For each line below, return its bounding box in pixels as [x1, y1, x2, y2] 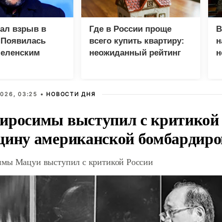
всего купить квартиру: [89, 36, 184, 46]
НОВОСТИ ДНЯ [46, 91, 96, 98]
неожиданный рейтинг [89, 48, 181, 58]
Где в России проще [89, 24, 171, 34]
